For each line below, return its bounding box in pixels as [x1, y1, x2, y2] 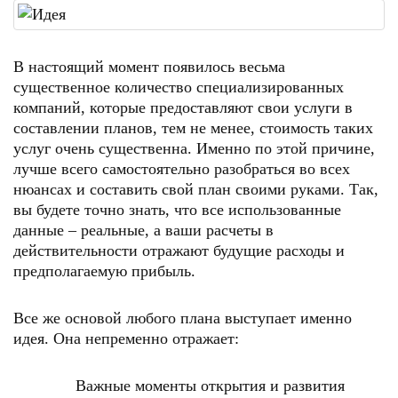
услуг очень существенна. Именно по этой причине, [13, 139, 375, 157]
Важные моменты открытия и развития [76, 377, 345, 394]
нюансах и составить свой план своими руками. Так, [13, 180, 378, 198]
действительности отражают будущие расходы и [13, 242, 345, 259]
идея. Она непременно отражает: [13, 330, 239, 347]
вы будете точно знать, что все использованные [13, 201, 341, 219]
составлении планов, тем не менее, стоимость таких [13, 119, 373, 137]
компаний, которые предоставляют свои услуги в [13, 99, 353, 116]
